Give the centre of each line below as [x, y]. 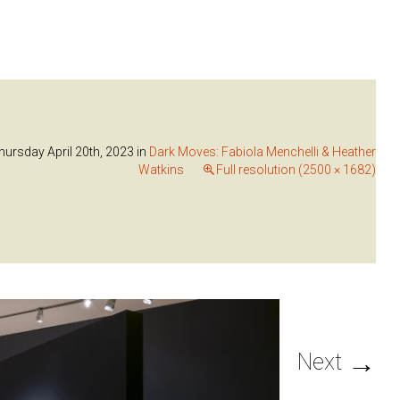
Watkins [162, 170]
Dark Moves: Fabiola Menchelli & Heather [263, 152]
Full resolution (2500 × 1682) [296, 170]
